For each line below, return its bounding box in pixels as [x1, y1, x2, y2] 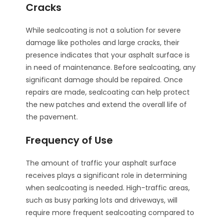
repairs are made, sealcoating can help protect [26, 87, 190, 97]
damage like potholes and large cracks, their [26, 37, 180, 48]
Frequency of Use [26, 133, 113, 147]
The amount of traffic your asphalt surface [26, 158, 177, 168]
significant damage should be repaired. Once [26, 74, 183, 85]
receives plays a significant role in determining [26, 170, 187, 180]
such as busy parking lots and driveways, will [26, 195, 178, 205]
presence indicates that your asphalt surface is [26, 50, 190, 60]
